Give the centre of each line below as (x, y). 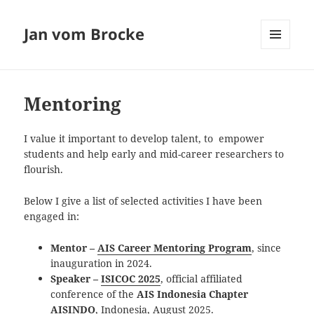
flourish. (44, 170)
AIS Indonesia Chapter (193, 294)
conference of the (94, 294)
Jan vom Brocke (84, 34)
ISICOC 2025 (131, 278)
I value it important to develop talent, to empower (144, 139)
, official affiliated (202, 278)
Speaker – (76, 278)
